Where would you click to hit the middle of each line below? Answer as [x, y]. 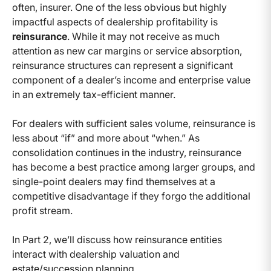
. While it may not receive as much [143, 36]
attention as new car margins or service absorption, [127, 51]
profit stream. [42, 210]
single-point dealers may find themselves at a [114, 181]
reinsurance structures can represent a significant [122, 65]
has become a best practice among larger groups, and [134, 167]
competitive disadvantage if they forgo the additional [131, 196]
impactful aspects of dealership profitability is [115, 21]
